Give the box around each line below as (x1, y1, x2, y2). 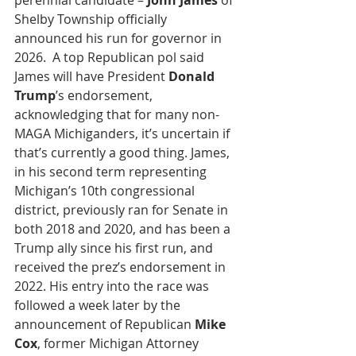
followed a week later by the (14, 296, 184, 314)
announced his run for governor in (14, 29, 225, 47)
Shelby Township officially (14, 10, 170, 28)
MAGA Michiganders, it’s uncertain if (14, 125, 233, 142)
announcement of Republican (14, 315, 195, 333)
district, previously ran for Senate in (14, 201, 231, 219)
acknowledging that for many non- (14, 106, 219, 123)
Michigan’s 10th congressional (14, 182, 198, 199)
